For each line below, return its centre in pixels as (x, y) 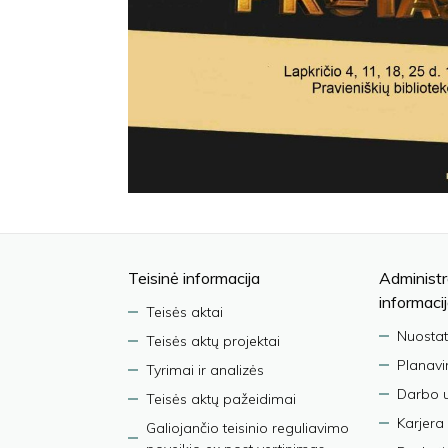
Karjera (421, 422)
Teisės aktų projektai (213, 340)
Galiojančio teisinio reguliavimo (247, 427)
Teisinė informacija (194, 277)
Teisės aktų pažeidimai (221, 398)
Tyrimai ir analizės (205, 369)
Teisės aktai (184, 311)
